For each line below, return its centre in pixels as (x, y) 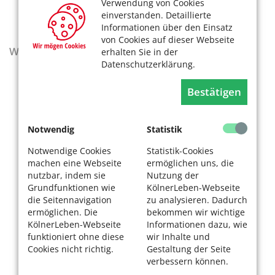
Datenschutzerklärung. (148, 64)
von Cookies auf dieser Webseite (168, 40)
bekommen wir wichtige (196, 212)
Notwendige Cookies (69, 151)
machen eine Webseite (75, 163)
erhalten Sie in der (140, 52)
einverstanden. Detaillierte (156, 15)
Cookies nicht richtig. (71, 249)
